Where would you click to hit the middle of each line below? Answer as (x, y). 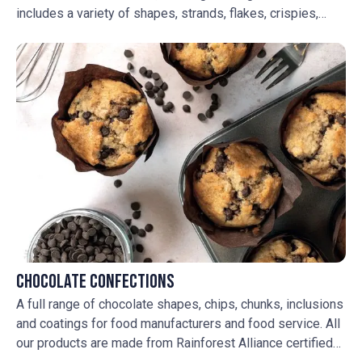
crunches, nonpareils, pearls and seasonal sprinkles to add (181, 32)
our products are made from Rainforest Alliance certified (175, 343)
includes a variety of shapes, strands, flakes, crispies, (167, 13)
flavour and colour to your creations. (116, 52)
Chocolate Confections (95, 281)
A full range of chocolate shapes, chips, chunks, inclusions (180, 304)
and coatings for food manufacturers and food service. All (178, 323)
